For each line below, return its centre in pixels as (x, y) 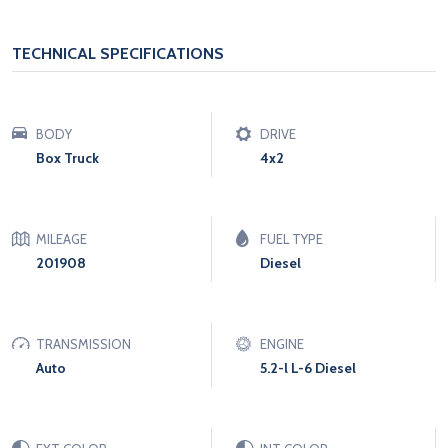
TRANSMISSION (83, 343)
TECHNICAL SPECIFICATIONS (118, 53)
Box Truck (67, 157)
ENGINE (282, 343)
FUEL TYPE (291, 238)
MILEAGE (61, 238)
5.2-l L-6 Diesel (308, 367)
